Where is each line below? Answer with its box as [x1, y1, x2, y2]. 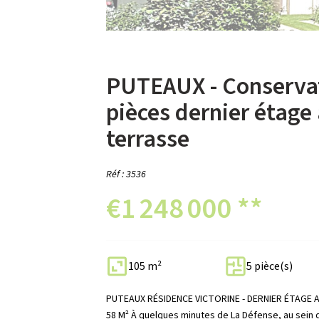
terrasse [106, 122, 190, 157]
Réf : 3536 [106, 167, 147, 182]
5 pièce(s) [246, 258, 293, 274]
